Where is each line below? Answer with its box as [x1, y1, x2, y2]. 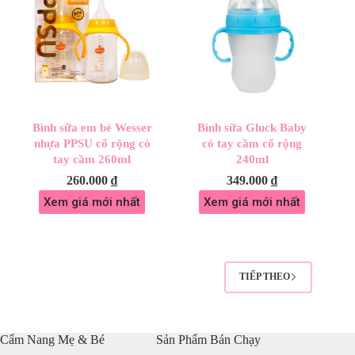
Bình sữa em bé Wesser [32, 120, 152, 134]
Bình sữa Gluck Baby [197, 120, 307, 134]
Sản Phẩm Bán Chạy [156, 332, 261, 346]
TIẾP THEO [239, 271, 291, 283]
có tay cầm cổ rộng [202, 136, 303, 150]
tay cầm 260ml [53, 152, 132, 166]
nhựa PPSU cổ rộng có [33, 136, 151, 150]
